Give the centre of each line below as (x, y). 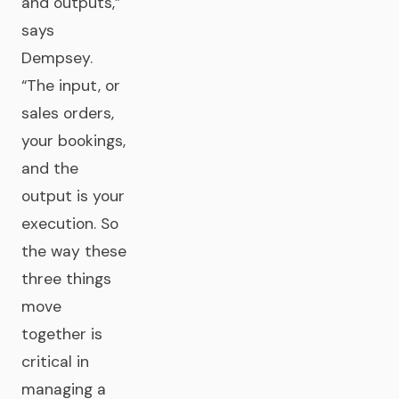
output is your (73, 196)
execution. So (70, 224)
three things (66, 279)
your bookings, (73, 141)
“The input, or (71, 85)
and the (50, 168)
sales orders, (68, 113)
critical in (55, 362)
